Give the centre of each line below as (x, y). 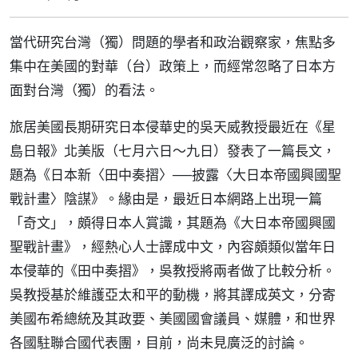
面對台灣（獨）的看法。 (84, 90)
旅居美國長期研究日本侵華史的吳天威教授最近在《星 (173, 127)
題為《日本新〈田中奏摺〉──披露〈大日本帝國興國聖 (175, 175)
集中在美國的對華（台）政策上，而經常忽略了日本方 (173, 66)
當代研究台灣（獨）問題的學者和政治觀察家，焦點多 (173, 42)
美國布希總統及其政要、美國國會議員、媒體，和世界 (173, 318)
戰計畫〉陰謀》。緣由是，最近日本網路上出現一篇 (166, 199)
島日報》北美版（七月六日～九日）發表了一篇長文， (173, 151)
